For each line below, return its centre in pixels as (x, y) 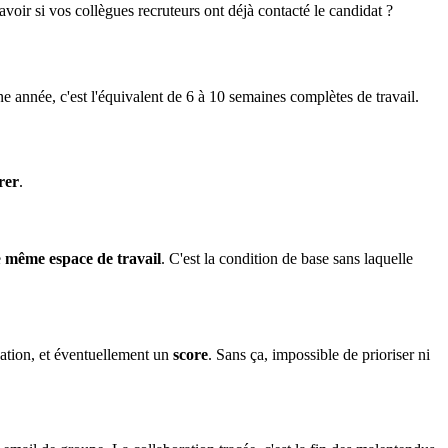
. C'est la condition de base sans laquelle (287, 259)
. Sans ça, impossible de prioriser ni (319, 354)
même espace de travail (83, 259)
